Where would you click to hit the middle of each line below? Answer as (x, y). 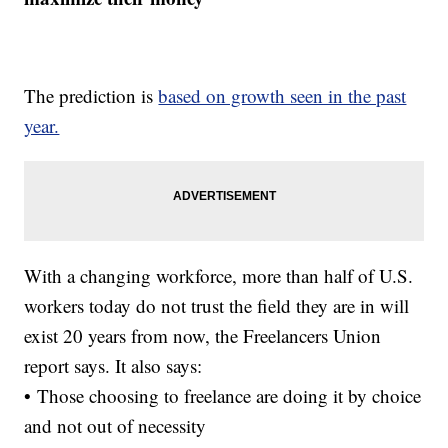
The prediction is (91, 96)
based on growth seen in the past (282, 96)
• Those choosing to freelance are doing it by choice (223, 396)
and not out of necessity (115, 426)
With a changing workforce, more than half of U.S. (219, 276)
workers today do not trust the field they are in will (217, 306)
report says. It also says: (113, 366)
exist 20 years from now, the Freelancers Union (203, 336)
